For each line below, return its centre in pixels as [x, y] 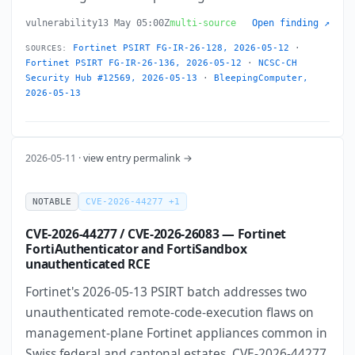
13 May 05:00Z [134, 23]
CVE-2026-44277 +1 [133, 201]
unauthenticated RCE [88, 264]
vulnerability [62, 23]
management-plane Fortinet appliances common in [177, 333]
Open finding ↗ [290, 23]
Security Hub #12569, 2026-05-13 [112, 78]
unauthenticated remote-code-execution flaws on [170, 313]
